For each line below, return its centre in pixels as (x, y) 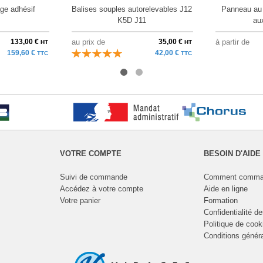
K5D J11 (131, 20)
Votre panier (80, 200)
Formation (220, 200)
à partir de (232, 42)
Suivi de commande (93, 177)
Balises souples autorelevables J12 (131, 9)
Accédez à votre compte (101, 188)
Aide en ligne (225, 188)
